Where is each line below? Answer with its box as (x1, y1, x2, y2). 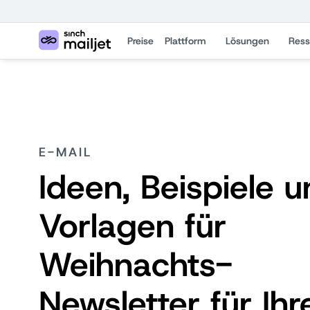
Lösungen (226, 35, 269, 47)
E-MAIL (39, 144, 92, 161)
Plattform (165, 35, 206, 47)
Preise (127, 35, 154, 47)
